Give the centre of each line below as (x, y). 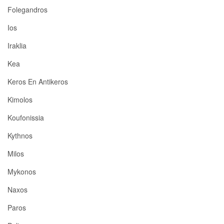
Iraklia (17, 46)
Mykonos (22, 172)
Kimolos (20, 100)
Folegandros (27, 10)
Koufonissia (26, 118)
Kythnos (20, 136)
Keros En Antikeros (38, 82)
